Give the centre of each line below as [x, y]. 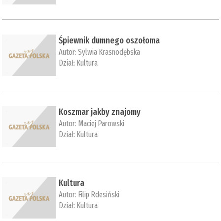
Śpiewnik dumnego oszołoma [110, 41]
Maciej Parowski [101, 123]
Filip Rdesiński [99, 195]
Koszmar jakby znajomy [100, 112]
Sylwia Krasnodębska [109, 52]
